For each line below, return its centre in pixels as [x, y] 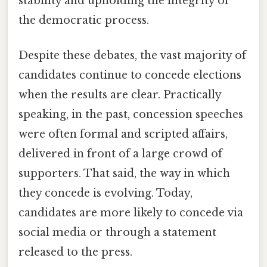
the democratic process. [84, 21]
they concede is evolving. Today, [105, 193]
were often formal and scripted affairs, [123, 134]
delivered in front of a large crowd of [120, 154]
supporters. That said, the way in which [124, 174]
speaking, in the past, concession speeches [131, 115]
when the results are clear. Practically [120, 95]
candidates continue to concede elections [130, 75]
